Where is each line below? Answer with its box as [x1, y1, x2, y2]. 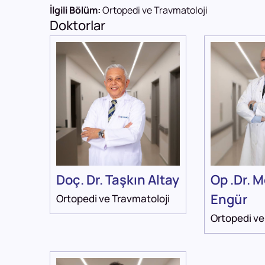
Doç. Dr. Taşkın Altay [56, 171, 179, 189]
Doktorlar [50, 17, 105, 35]
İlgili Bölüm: [50, 4, 102, 17]
